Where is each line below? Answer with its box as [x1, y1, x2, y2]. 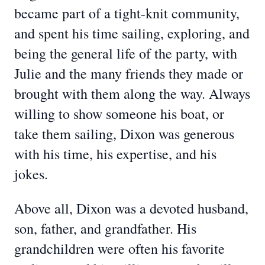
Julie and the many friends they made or [14, 64, 243, 83]
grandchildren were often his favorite [14, 239, 225, 258]
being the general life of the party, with [14, 44, 237, 63]
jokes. [14, 164, 48, 183]
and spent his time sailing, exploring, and [14, 24, 250, 43]
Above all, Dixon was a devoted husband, [14, 199, 248, 218]
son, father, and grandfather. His [14, 219, 196, 238]
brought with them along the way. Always [14, 84, 250, 103]
